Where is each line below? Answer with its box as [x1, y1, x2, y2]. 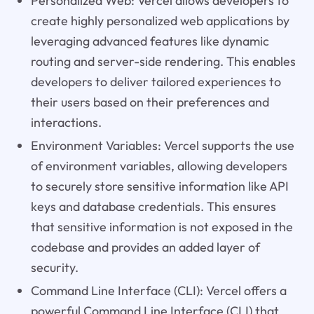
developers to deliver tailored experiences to [30, 74, 281, 90]
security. [30, 259, 78, 276]
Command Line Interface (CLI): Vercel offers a [30, 282, 287, 299]
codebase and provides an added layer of [30, 239, 260, 256]
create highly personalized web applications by [30, 13, 289, 29]
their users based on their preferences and [30, 94, 269, 111]
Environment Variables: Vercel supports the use [30, 137, 294, 154]
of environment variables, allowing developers [30, 158, 287, 175]
